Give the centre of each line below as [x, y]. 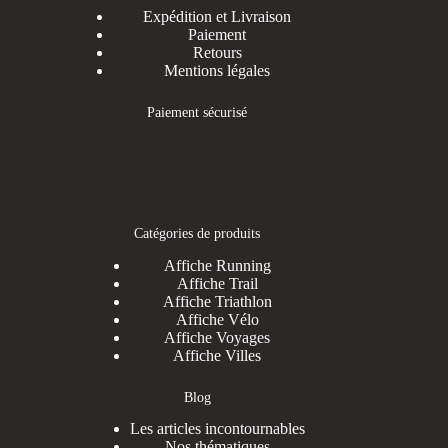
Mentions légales [217, 71]
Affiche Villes [217, 355]
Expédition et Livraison [217, 17]
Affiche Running [217, 265]
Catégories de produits [197, 233]
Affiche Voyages [217, 337]
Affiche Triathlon [217, 301]
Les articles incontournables [217, 428]
